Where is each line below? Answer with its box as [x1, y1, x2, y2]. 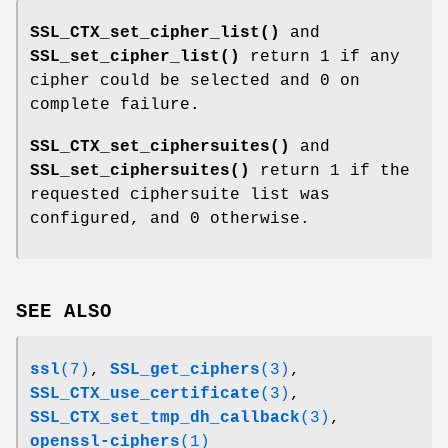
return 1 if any [240, 48, 400, 67]
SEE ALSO [16, 300, 112, 323]
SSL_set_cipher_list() [30, 48, 240, 67]
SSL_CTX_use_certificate [30, 384, 260, 403]
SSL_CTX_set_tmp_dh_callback [30, 408, 300, 427]
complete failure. [30, 96, 200, 115]
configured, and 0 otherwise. [30, 210, 310, 229]
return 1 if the [250, 162, 410, 181]
